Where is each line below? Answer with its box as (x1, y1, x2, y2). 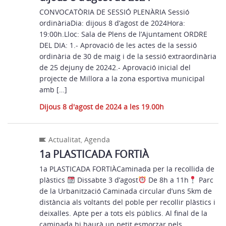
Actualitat (48, 135, 81, 144)
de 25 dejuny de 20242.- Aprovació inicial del (39, 63, 191, 72)
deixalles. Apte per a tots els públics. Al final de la (39, 208, 208, 218)
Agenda (84, 135, 110, 144)
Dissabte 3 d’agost (75, 175, 139, 185)
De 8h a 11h (146, 175, 189, 185)
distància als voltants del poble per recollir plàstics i (39, 197, 216, 207)
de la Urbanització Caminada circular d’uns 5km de (39, 186, 212, 196)
